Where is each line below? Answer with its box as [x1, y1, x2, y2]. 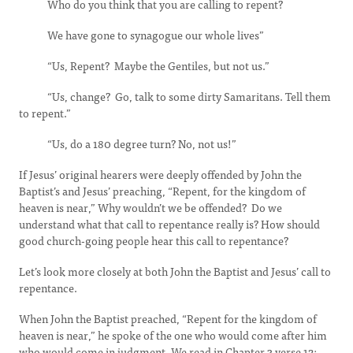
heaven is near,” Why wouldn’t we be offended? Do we [19, 199, 282, 216]
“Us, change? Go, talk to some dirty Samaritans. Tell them [19, 87, 331, 105]
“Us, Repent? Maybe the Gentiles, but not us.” [19, 57, 269, 74]
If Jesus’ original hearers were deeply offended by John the [19, 165, 302, 183]
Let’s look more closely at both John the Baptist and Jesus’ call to [19, 262, 331, 280]
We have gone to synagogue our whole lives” [19, 26, 264, 43]
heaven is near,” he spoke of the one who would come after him [19, 326, 327, 344]
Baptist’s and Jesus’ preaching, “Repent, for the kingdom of [19, 182, 306, 199]
